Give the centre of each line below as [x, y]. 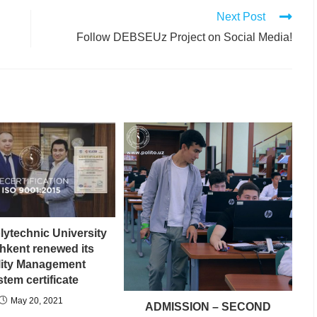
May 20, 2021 [37, 301]
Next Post [241, 17]
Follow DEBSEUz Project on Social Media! [184, 37]
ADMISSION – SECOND [208, 307]
